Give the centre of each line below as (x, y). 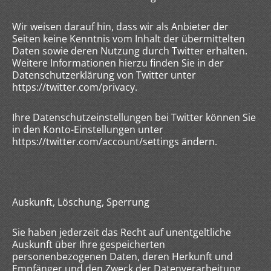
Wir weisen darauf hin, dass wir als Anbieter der (120, 27)
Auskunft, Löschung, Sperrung (81, 202)
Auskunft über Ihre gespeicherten (89, 244)
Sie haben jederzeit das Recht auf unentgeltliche (122, 232)
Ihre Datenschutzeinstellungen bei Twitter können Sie (134, 117)
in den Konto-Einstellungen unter (88, 129)
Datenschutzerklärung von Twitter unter (104, 75)
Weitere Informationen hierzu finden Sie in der (118, 63)
